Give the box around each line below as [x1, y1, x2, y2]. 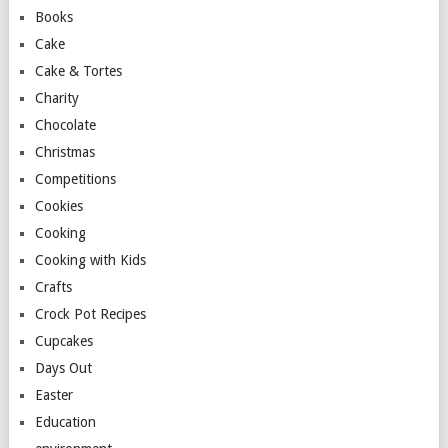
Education [34, 413, 96, 430]
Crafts [34, 278, 72, 295]
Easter [34, 386, 73, 403]
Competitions [34, 170, 116, 187]
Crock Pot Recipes [34, 305, 146, 322]
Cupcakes [34, 332, 93, 349]
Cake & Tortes [34, 62, 122, 79]
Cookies [34, 197, 83, 214]
